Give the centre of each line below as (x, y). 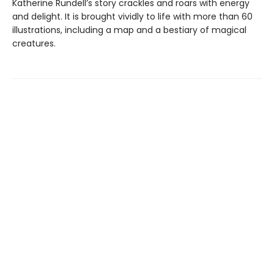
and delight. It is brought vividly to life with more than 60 (132, 17)
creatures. (34, 43)
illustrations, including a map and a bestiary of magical (129, 30)
